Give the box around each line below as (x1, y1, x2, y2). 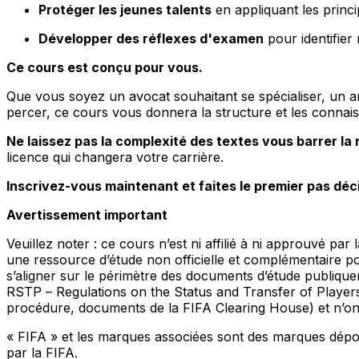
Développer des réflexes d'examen (38, 30, 264, 46)
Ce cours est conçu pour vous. (6, 58, 203, 75)
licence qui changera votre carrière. (6, 148, 224, 165)
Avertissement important (6, 206, 167, 223)
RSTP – (6, 283, 56, 300)
